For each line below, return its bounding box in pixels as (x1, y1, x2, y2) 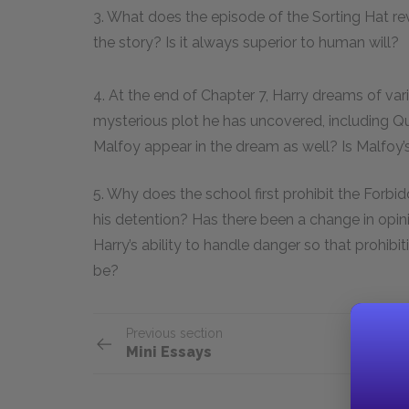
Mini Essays (126, 343, 212, 361)
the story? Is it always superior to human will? (93, 34, 399, 51)
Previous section (126, 326, 223, 341)
